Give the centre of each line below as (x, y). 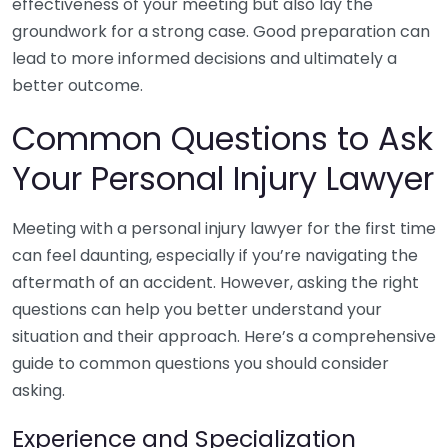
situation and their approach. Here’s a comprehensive (224, 336)
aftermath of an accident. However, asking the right (215, 282)
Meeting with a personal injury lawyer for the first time (224, 228)
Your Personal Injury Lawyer (223, 178)
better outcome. (77, 85)
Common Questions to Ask (222, 138)
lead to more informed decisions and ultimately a (204, 58)
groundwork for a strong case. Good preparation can (221, 31)
